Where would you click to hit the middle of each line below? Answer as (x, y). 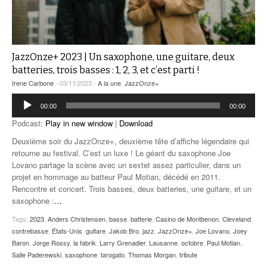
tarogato (113, 255)
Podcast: (29, 123)
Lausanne (163, 243)
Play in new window (79, 123)
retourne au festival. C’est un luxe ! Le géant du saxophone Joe (121, 153)
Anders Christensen (77, 219)
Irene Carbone (33, 83)
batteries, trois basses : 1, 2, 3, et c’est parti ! (106, 70)
